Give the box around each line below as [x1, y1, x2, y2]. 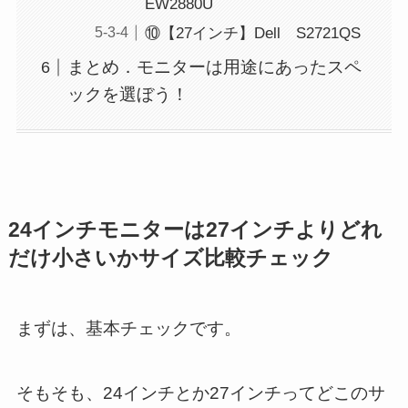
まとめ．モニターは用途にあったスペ [67, 56, 362, 76]
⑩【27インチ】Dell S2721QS [144, 24, 361, 42]
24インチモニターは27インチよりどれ [7, 218, 382, 241]
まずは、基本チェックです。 [15, 318, 241, 338]
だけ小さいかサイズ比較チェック [7, 246, 333, 270]
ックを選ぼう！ [67, 84, 189, 104]
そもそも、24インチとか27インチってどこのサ [15, 382, 385, 403]
